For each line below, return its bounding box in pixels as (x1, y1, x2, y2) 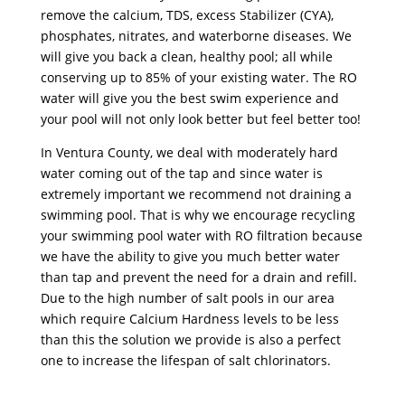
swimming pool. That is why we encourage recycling (40, 206, 355, 223)
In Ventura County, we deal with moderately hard (40, 144, 338, 161)
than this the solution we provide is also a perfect (40, 331, 341, 348)
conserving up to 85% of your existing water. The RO (40, 69, 357, 86)
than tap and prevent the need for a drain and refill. (40, 268, 357, 286)
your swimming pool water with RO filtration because (40, 227, 363, 244)
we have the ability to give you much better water (40, 248, 340, 265)
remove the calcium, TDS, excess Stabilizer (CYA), (40, 6, 334, 24)
